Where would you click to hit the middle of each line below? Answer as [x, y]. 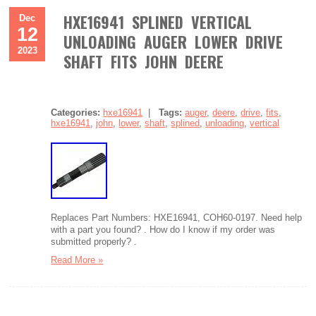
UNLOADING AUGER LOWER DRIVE [174, 42]
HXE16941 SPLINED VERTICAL [158, 22]
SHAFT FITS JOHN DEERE [144, 61]
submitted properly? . [94, 242]
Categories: [76, 113]
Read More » [77, 260]
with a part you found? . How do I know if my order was [163, 230]
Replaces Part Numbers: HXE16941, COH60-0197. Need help [177, 218]
